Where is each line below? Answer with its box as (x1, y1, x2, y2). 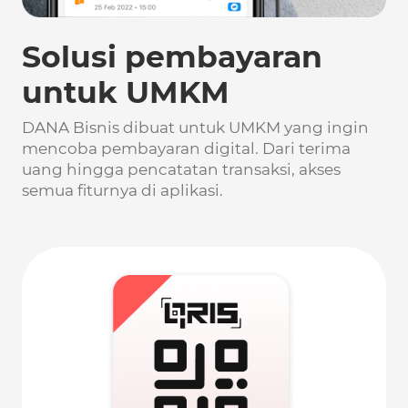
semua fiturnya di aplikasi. (22, 181, 223, 200)
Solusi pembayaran (22, 38, 322, 76)
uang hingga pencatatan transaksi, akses (22, 160, 341, 179)
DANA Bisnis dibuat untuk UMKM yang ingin (22, 118, 369, 138)
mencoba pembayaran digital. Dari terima (22, 139, 351, 158)
